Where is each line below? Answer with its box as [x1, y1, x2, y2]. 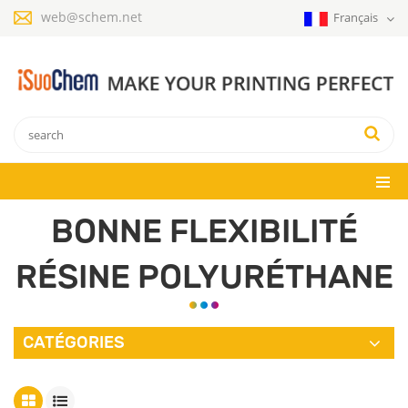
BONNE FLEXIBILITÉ [50, 210, 358, 250]
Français [333, 9, 381, 25]
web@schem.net [41, 8, 142, 25]
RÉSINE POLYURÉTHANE [15, 256, 393, 296]
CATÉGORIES [23, 331, 125, 352]
